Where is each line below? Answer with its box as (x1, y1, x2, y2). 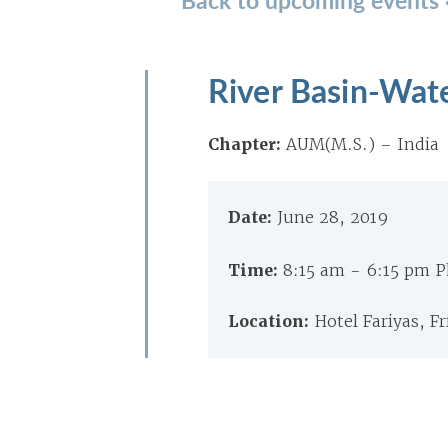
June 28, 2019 (277, 207, 388, 227)
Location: (228, 311, 314, 332)
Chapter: (208, 134, 281, 155)
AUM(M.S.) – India (286, 134, 439, 154)
